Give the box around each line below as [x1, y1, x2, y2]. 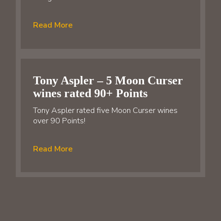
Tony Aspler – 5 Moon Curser [33, 74, 183, 87]
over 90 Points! [33, 115, 85, 127]
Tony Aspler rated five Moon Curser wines [33, 105, 178, 116]
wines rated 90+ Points [33, 87, 147, 100]
